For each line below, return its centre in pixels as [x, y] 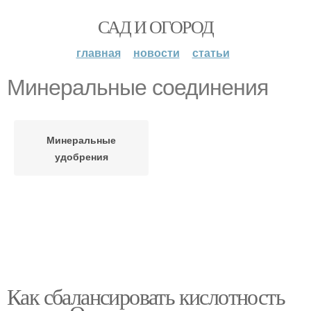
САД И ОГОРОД [155, 26]
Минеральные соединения [137, 87]
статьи [211, 52]
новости [156, 52]
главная [98, 52]
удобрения [81, 156]
